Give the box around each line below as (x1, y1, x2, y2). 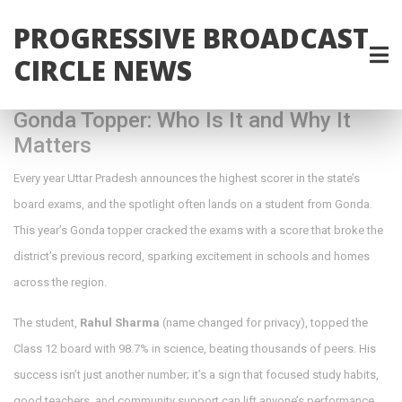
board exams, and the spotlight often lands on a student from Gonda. (13, 197, 372, 211)
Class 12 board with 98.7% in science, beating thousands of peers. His (13, 342, 376, 355)
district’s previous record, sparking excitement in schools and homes (13, 249, 370, 263)
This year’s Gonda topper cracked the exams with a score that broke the (13, 223, 383, 237)
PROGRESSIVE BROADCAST (13, 20, 369, 57)
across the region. (13, 275, 107, 289)
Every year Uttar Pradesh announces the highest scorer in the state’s (13, 171, 360, 185)
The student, (13, 316, 80, 329)
